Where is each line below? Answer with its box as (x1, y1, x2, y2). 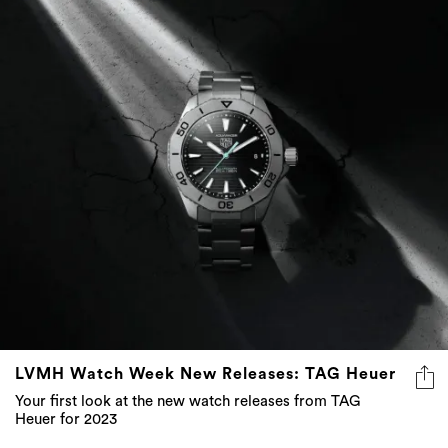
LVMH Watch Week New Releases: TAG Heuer (15, 366, 396, 383)
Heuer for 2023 (15, 412, 117, 428)
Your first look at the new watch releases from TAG (15, 394, 360, 410)
